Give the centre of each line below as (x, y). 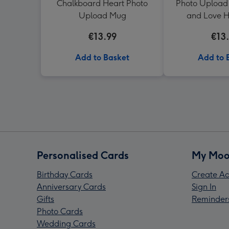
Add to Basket (102, 58)
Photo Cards (60, 211)
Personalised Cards (83, 155)
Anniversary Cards (71, 187)
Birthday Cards (65, 175)
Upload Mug (102, 16)
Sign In (204, 187)
